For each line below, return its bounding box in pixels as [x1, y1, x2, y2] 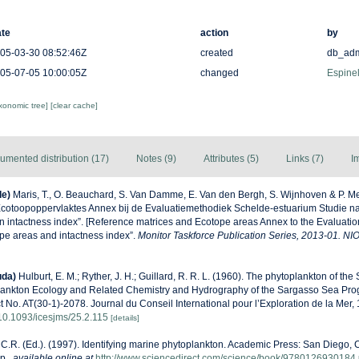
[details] [111, 313, 139, 322]
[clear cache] [50, 101, 98, 110]
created [200, 47, 233, 58]
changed [200, 67, 239, 79]
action [200, 27, 228, 38]
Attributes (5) [204, 153, 259, 164]
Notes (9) [136, 153, 176, 164]
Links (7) [286, 153, 324, 164]
